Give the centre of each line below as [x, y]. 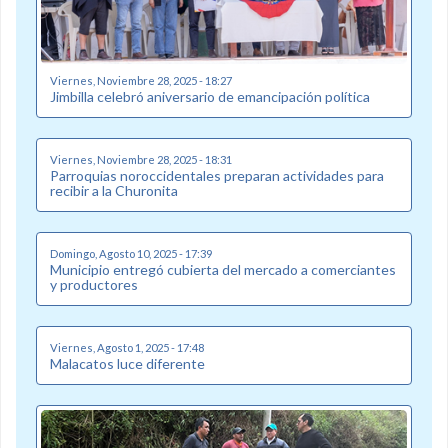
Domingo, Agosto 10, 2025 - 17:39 [131, 253]
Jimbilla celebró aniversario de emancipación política [210, 96]
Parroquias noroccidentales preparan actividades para [217, 175]
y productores [94, 284]
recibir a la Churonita [114, 190]
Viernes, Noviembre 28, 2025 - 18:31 [141, 159]
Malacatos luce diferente [127, 363]
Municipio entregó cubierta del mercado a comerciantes [223, 269]
